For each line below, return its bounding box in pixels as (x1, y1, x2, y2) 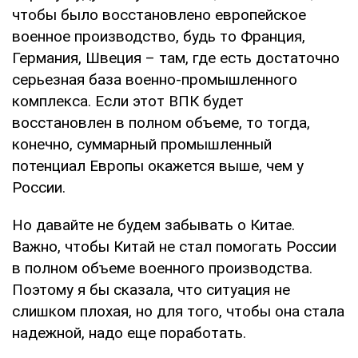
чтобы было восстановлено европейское (12, 6, 306, 25)
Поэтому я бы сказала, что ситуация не (12, 280, 290, 300)
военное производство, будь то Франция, (12, 27, 305, 46)
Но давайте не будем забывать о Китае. (12, 216, 295, 235)
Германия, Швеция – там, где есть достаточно (12, 49, 340, 68)
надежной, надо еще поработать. (12, 324, 246, 343)
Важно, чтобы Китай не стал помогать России (12, 237, 336, 257)
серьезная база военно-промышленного (12, 70, 297, 89)
